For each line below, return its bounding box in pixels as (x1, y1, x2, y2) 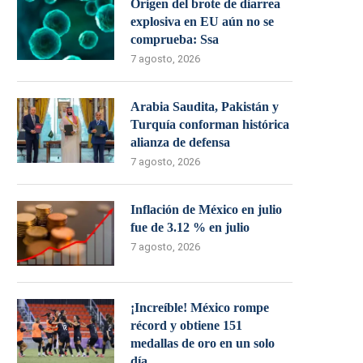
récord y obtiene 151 (130, 318, 242, 332)
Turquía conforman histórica (130, 117, 289, 131)
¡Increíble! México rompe (130, 301, 269, 314)
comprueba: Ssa (130, 32, 219, 46)
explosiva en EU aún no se (130, 15, 274, 28)
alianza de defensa (130, 135, 230, 149)
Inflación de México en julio (130, 203, 282, 216)
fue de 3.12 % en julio (130, 220, 250, 234)
